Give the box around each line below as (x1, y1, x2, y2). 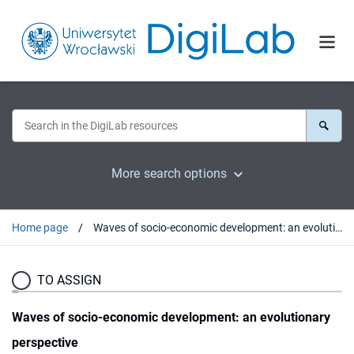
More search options (111, 165, 227, 181)
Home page (12, 220, 68, 234)
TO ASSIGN (37, 272, 101, 288)
